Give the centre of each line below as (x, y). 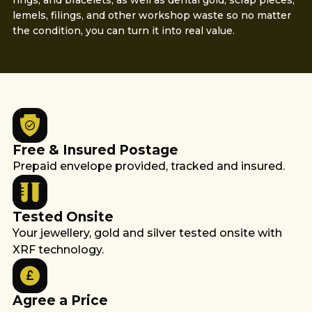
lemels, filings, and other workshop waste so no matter (151, 15)
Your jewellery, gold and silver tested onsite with (147, 233)
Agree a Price (60, 301)
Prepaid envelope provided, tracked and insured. (148, 166)
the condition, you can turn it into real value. (123, 31)
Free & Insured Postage (95, 150)
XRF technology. (58, 250)
